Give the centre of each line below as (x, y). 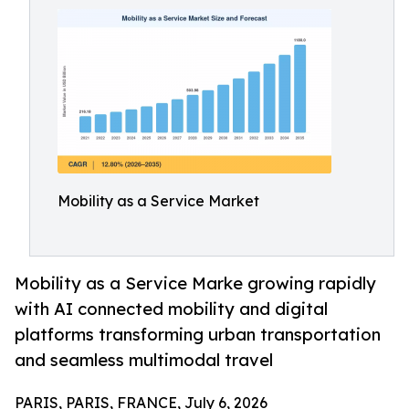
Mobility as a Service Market (158, 201)
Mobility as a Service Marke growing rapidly (195, 283)
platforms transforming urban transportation (198, 335)
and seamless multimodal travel (144, 360)
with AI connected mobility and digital (171, 309)
